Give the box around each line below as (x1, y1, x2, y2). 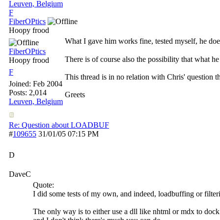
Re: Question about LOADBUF (9, 121, 109, 129)
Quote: (33, 181, 54, 189)
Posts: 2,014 (9, 88, 47, 97)
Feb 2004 (33, 80, 62, 88)
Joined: (9, 80, 33, 88)
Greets (65, 90, 85, 99)
